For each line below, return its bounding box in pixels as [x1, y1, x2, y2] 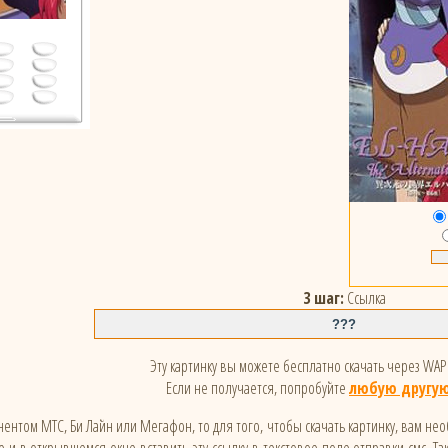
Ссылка [343, 287, 386, 310]
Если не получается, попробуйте [166, 377, 349, 400]
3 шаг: [302, 287, 344, 310]
